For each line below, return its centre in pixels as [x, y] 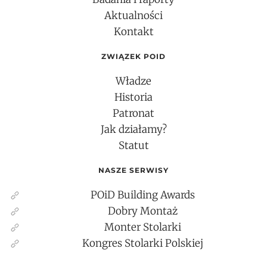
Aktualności [133, 16]
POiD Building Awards [142, 195]
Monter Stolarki [142, 227]
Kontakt [133, 32]
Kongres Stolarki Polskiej [142, 243]
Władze [133, 81]
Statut [133, 146]
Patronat [133, 114]
